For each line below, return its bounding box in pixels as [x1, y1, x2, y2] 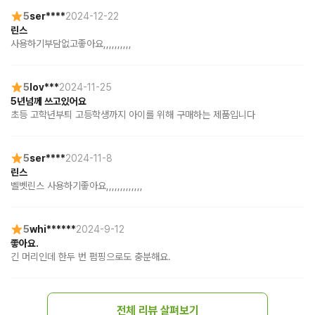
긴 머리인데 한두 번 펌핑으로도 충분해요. [11, 251, 171, 263]
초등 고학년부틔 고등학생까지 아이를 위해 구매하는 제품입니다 [11, 109, 255, 121]
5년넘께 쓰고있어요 [11, 96, 86, 108]
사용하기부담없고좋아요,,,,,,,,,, [11, 38, 131, 50]
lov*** [30, 81, 59, 93]
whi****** [30, 223, 76, 235]
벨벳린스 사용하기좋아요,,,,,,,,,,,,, [11, 180, 143, 192]
